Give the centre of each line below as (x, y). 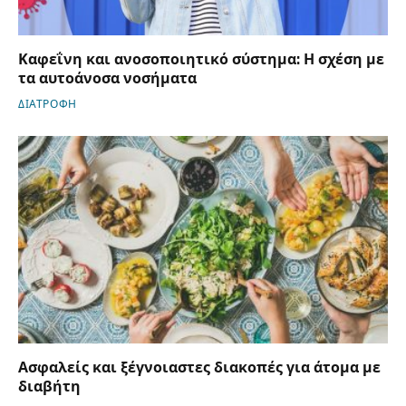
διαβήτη (49, 387)
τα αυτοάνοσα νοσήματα (107, 78)
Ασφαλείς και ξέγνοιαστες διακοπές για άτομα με (199, 368)
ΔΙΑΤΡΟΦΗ (48, 104)
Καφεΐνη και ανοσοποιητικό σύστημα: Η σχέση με (201, 59)
